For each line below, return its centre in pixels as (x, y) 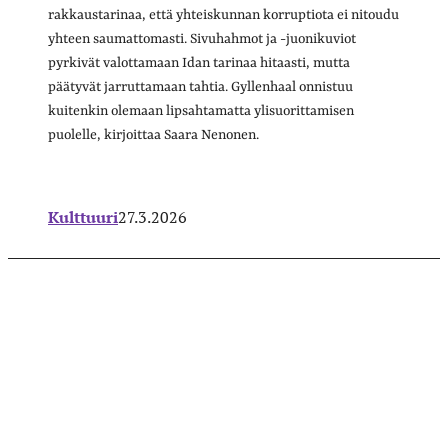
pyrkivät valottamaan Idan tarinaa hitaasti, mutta (199, 62)
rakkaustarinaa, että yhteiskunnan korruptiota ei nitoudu (223, 14)
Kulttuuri (83, 216)
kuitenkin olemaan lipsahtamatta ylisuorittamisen (201, 110)
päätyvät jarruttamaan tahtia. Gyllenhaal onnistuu (200, 86)
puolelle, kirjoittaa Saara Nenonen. (153, 134)
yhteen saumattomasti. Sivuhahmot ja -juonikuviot (202, 38)
